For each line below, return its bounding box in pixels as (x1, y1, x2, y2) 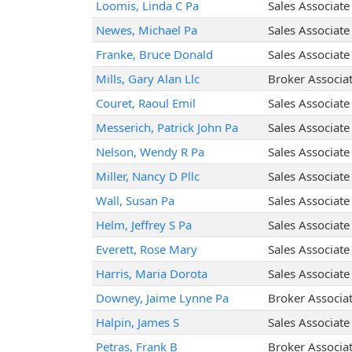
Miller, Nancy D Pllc (95, 168, 200, 185)
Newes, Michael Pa (95, 22, 197, 38)
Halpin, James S (95, 314, 179, 331)
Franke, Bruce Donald (95, 46, 213, 63)
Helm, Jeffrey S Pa (95, 217, 192, 233)
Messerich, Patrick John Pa (95, 119, 238, 136)
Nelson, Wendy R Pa (95, 144, 204, 160)
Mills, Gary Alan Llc (95, 71, 200, 87)
